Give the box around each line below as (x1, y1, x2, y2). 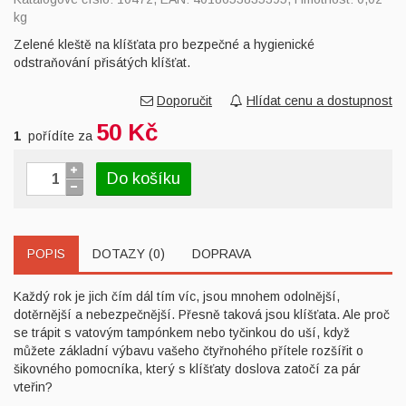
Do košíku (107, 169, 180, 188)
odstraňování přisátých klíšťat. (14, 55, 190, 70)
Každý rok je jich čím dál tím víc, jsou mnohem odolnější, (14, 289, 340, 304)
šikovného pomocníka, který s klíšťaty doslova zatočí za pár (14, 362, 361, 376)
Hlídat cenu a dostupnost (246, 93, 392, 108)
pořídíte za (24, 129, 96, 143)
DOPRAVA (192, 246, 251, 261)
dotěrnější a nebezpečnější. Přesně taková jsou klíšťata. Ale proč (14, 307, 390, 322)
